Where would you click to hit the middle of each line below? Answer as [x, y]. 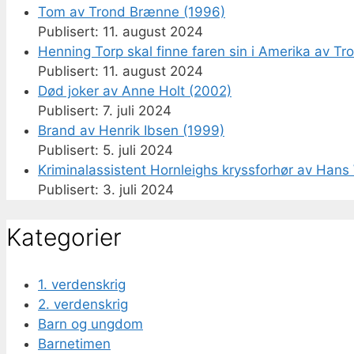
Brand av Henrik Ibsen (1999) [131, 131]
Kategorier [64, 237]
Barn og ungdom [90, 324]
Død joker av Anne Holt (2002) [135, 91]
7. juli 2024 [137, 111]
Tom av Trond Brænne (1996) [132, 12]
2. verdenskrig [83, 304]
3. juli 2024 [138, 190]
